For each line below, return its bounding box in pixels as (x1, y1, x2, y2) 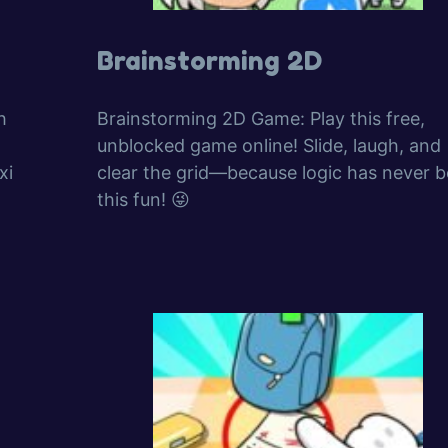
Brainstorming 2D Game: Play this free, (96, 108, 425, 129)
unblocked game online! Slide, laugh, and (96, 135, 441, 156)
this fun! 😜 (96, 189, 190, 210)
